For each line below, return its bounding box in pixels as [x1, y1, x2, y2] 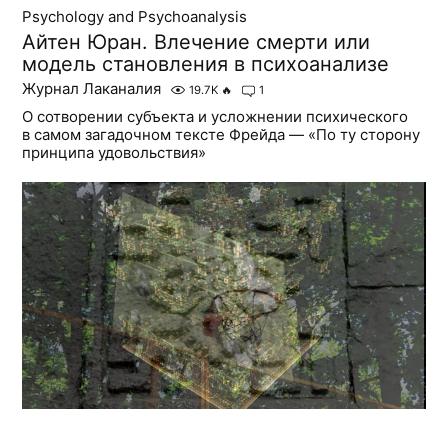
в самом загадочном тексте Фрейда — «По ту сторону [22, 125, 421, 145]
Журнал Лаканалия [22, 79, 162, 99]
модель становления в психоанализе [22, 52, 390, 77]
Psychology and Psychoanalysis [22, 7, 248, 27]
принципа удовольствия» [22, 143, 207, 163]
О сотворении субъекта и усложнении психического [22, 107, 409, 127]
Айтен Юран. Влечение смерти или [22, 30, 371, 55]
